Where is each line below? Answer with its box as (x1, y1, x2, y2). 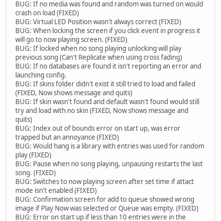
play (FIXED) (15, 150, 51, 160)
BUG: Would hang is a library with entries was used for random (15, 142, 204, 151)
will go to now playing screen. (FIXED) (15, 35, 127, 44)
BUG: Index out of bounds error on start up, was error (15, 124, 181, 133)
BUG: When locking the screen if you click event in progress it (15, 26, 200, 36)
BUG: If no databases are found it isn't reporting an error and (15, 62, 201, 71)
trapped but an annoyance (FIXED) (15, 133, 119, 142)
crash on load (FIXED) (15, 8, 79, 18)
